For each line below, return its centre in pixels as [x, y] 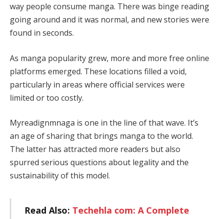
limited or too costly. [47, 98]
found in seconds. [42, 33]
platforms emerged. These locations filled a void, [98, 71]
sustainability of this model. [60, 176]
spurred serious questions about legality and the [99, 163]
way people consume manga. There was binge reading [109, 7]
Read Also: [48, 210]
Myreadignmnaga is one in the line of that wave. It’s [104, 123]
